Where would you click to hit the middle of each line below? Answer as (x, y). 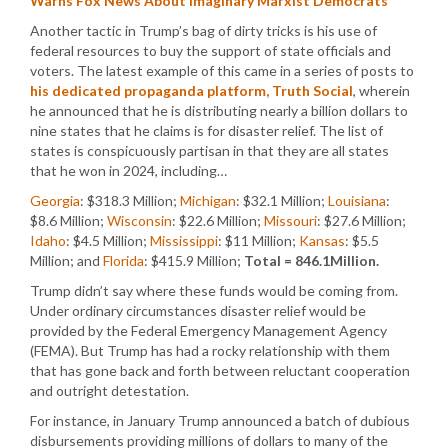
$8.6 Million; (68, 220)
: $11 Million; (258, 240)
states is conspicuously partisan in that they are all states (209, 150)
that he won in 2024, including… (128, 170)
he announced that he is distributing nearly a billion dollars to (219, 110)
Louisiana (357, 200)
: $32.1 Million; (282, 200)
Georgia (55, 200)
